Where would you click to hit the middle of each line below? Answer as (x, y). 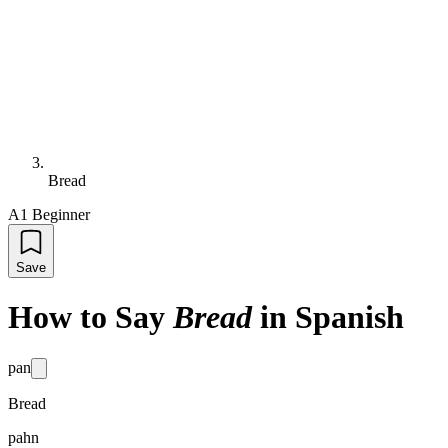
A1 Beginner (49, 214)
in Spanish (332, 317)
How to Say (86, 317)
